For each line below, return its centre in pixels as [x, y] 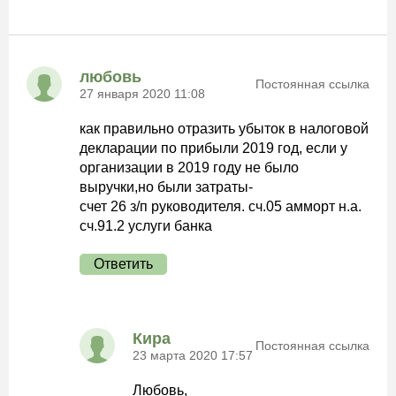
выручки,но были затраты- [166, 187]
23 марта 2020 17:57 [193, 355]
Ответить [123, 264]
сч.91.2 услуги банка [146, 226]
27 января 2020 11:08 [142, 93]
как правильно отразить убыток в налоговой [224, 129]
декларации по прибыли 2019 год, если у [213, 148]
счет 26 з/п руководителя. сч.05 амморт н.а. [221, 206]
